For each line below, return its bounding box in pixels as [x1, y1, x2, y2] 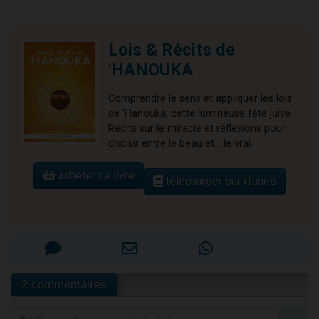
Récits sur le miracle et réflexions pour [108, 122, 286, 135]
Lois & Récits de [108, 39, 235, 60]
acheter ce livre [56, 168, 135, 182]
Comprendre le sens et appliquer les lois [108, 92, 292, 105]
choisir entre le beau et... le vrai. [108, 137, 253, 150]
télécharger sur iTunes [163, 174, 276, 188]
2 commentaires [21, 277, 107, 291]
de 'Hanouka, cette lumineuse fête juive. [108, 107, 293, 120]
